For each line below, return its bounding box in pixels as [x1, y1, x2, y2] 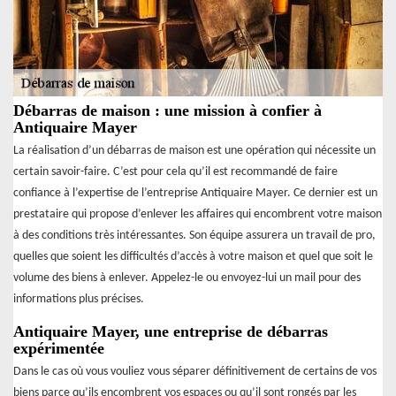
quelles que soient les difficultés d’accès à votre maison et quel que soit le [13, 249, 373, 263]
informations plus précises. [13, 292, 144, 306]
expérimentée [13, 339, 104, 357]
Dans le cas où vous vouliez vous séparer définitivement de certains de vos [13, 364, 377, 378]
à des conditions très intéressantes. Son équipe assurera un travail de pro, [13, 228, 376, 242]
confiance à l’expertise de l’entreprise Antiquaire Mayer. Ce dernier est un [13, 186, 377, 200]
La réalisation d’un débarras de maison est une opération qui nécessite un [13, 143, 376, 157]
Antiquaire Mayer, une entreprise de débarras [13, 322, 328, 340]
